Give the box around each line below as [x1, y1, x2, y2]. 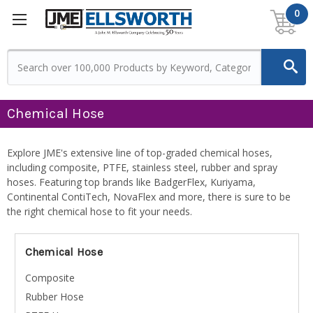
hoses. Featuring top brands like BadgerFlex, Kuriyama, [7, 175, 256, 189]
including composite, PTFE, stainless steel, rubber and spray [7, 161, 277, 175]
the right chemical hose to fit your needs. [7, 205, 192, 219]
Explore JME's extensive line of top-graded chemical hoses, [7, 146, 272, 160]
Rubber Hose [24, 290, 84, 304]
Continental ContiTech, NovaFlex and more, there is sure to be [7, 190, 291, 204]
